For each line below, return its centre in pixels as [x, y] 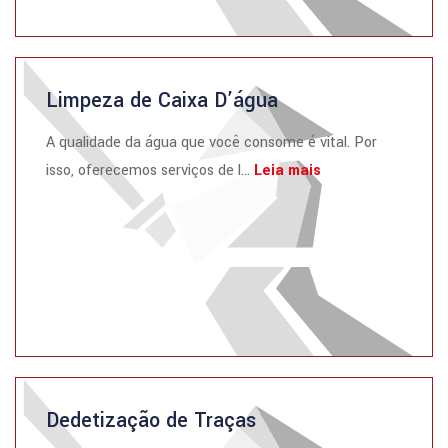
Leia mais [287, 170]
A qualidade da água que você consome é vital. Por [211, 142]
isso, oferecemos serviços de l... [150, 170]
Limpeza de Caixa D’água [162, 100]
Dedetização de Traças [151, 420]
